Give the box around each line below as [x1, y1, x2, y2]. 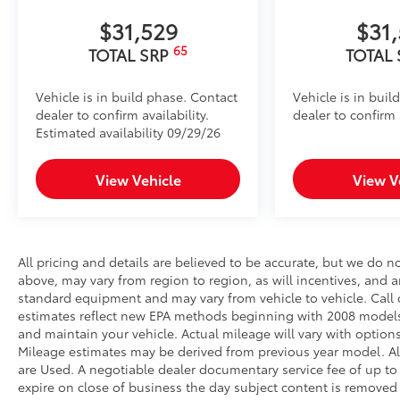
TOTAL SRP [88, 43, 173, 67]
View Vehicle [95, 169, 181, 190]
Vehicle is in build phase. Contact [36, 87, 237, 106]
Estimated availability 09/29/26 [36, 123, 221, 142]
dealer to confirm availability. [36, 105, 209, 124]
